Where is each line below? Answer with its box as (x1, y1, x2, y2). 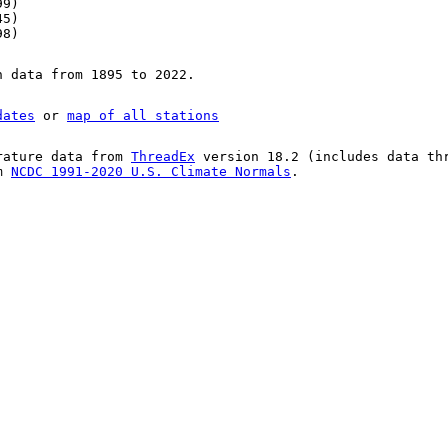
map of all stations (67, 108, 219, 124)
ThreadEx (131, 149, 195, 165)
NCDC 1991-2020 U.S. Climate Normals (11, 164, 291, 180)
